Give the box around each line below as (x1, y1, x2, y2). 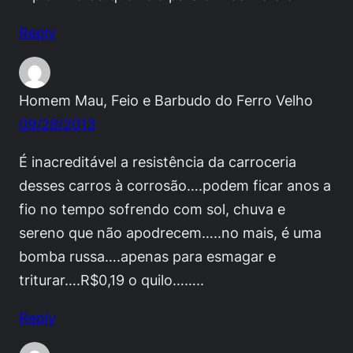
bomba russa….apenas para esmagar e (19, 247, 276, 265)
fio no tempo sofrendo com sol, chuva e (19, 199, 285, 217)
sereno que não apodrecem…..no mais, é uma (19, 223, 321, 241)
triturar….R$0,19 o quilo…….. (19, 270, 204, 288)
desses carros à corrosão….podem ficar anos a (19, 176, 331, 194)
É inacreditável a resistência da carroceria (19, 152, 296, 170)
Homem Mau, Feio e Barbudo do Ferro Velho (19, 91, 313, 109)
